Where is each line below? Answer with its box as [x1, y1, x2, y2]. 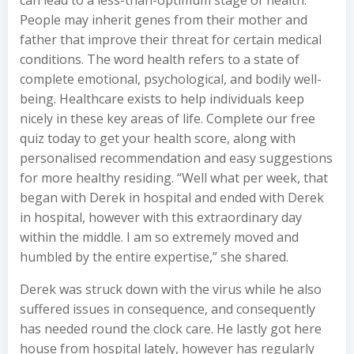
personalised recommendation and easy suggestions [20, 149, 333, 167]
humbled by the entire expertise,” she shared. [20, 248, 288, 265]
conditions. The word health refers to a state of [20, 51, 299, 68]
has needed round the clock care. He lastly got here [20, 320, 322, 337]
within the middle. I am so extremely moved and [20, 228, 299, 246]
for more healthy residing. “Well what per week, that [20, 169, 328, 186]
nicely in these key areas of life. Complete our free [20, 110, 315, 127]
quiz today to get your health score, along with [20, 130, 296, 147]
